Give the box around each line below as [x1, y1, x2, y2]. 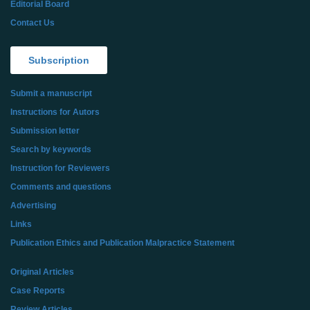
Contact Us [10, 18, 55, 28]
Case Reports [10, 286, 65, 295]
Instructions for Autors [10, 107, 100, 117]
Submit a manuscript [10, 89, 92, 98]
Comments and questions [10, 182, 111, 192]
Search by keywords [10, 145, 91, 154]
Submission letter [10, 126, 80, 136]
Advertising [10, 201, 56, 210]
